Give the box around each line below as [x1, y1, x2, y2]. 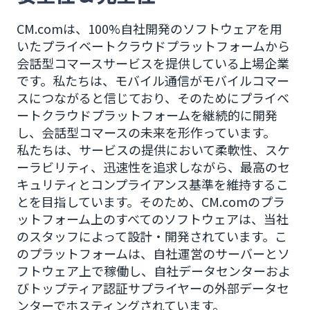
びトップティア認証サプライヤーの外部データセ [17, 279, 289, 297]
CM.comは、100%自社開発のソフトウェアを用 [17, 19, 282, 37]
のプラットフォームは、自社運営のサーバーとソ [17, 244, 290, 262]
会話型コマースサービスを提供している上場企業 [17, 54, 289, 72]
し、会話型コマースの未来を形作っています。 [17, 123, 275, 141]
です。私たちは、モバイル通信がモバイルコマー [17, 71, 289, 89]
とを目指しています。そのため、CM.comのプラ [17, 192, 285, 210]
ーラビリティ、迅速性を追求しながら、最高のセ [17, 158, 290, 176]
